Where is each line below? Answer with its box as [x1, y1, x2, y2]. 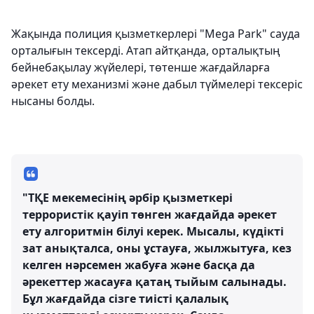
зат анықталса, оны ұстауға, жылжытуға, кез [22, 240, 292, 256]
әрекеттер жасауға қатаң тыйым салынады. [22, 274, 287, 289]
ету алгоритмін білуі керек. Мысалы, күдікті [22, 224, 284, 239]
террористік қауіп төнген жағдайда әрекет [22, 207, 277, 222]
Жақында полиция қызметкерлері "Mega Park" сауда [11, 26, 300, 41]
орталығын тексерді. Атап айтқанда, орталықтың [11, 43, 280, 58]
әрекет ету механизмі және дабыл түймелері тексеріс [11, 76, 303, 92]
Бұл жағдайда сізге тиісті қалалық [22, 291, 228, 306]
